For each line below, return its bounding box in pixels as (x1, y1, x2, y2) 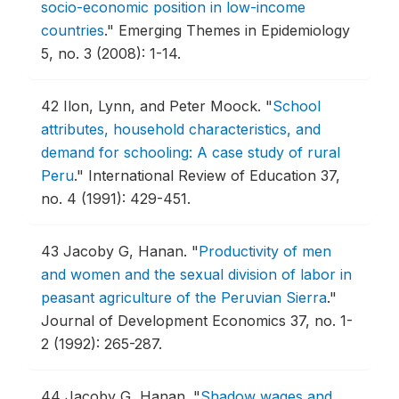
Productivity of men (199, 242, 331, 260)
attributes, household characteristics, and (41, 120, 321, 138)
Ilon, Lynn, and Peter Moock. (63, 97, 265, 115)
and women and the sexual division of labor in (41, 265, 352, 283)
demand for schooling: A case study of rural (41, 143, 340, 161)
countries (41, 21, 104, 39)
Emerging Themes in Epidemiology (118, 21, 350, 39)
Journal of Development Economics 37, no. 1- (41, 312, 353, 330)
